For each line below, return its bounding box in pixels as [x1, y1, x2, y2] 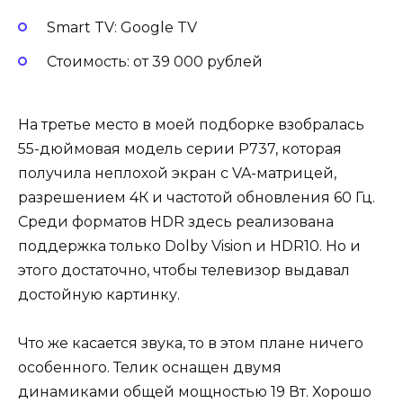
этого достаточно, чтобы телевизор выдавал [18, 262, 350, 280]
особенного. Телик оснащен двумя [18, 359, 282, 377]
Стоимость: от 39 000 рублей [47, 52, 266, 70]
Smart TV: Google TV [47, 18, 201, 36]
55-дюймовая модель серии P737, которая [18, 140, 342, 158]
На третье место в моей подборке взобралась [18, 116, 364, 134]
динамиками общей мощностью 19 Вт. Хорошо [18, 383, 372, 401]
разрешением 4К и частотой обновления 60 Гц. [18, 189, 375, 207]
